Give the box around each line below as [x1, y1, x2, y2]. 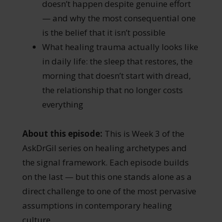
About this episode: [22, 127, 103, 139]
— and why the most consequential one [42, 12, 196, 24]
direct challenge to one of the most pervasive [22, 185, 196, 197]
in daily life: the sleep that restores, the [42, 55, 193, 67]
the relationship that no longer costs [42, 84, 183, 96]
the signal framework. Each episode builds [22, 156, 189, 168]
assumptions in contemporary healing [22, 199, 172, 211]
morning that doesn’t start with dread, [42, 69, 191, 81]
